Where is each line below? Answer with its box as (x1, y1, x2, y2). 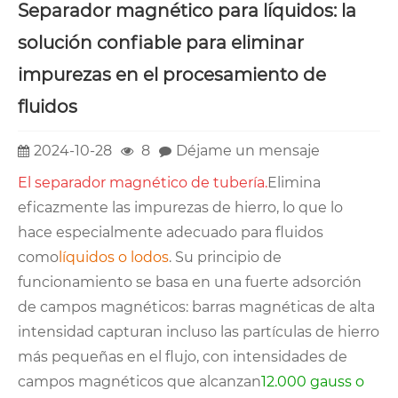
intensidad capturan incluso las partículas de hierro (18, 322, 379, 340)
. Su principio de (169, 248, 282, 266)
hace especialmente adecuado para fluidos (18, 223, 323, 241)
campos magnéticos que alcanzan (18, 372, 261, 390)
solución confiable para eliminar (18, 32, 304, 54)
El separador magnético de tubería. (18, 173, 267, 191)
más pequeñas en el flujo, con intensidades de (18, 347, 347, 365)
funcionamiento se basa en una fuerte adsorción (18, 273, 362, 291)
